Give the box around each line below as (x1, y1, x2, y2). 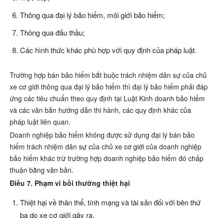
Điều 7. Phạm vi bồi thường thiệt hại (10, 178, 130, 188)
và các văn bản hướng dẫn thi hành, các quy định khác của (10, 105, 191, 115)
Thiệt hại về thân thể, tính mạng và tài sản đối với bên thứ (20, 197, 200, 208)
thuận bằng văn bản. (10, 165, 73, 175)
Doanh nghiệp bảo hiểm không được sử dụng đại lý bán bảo (10, 130, 195, 140)
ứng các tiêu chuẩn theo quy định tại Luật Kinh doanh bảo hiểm (10, 93, 205, 104)
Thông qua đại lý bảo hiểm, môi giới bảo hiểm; (20, 10, 165, 20)
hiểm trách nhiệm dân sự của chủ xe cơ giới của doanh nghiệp (10, 142, 201, 152)
